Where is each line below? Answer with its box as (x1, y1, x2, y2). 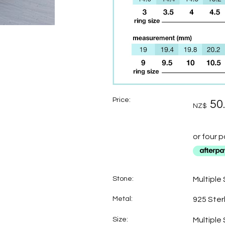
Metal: (113, 195, 133, 203)
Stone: (113, 174, 134, 182)
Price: (113, 96, 131, 103)
